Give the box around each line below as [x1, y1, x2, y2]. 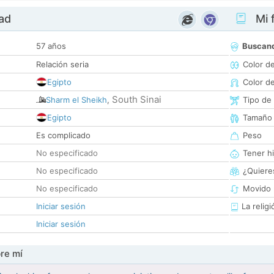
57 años [36, 41, 66, 51]
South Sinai [112, 94, 161, 106]
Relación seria [36, 59, 89, 70]
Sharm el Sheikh [46, 95, 107, 105]
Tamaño [243, 113, 272, 123]
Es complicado [36, 130, 91, 141]
